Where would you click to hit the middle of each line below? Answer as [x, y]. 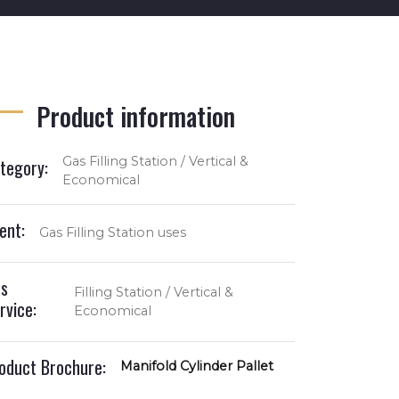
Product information [136, 116]
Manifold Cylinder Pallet [197, 366]
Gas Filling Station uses [113, 233]
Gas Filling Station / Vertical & [155, 161]
